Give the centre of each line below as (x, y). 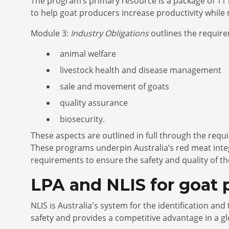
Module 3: (51, 33)
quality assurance (94, 102)
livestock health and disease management (141, 70)
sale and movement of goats (114, 86)
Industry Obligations (110, 33)
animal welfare (88, 53)
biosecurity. (82, 119)
